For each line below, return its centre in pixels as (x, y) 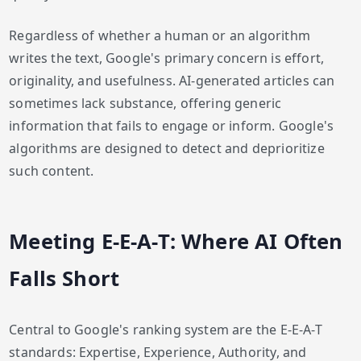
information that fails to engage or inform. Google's (172, 125)
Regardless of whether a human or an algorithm (160, 35)
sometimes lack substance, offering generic (145, 103)
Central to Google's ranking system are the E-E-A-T (166, 329)
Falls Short (64, 278)
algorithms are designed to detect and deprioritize (167, 148)
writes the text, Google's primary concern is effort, (167, 58)
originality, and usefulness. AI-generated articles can (172, 80)
